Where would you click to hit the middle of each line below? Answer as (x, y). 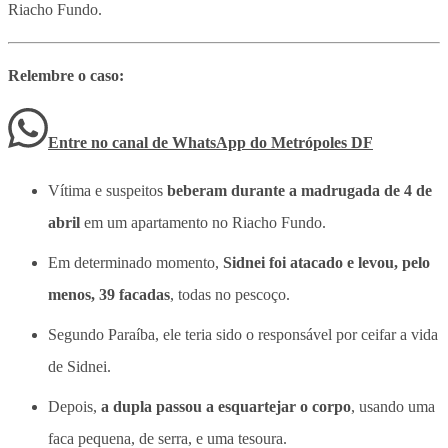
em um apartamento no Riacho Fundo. (203, 222)
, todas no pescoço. (230, 294)
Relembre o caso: (66, 75)
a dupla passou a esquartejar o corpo (226, 406)
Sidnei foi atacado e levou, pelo (326, 262)
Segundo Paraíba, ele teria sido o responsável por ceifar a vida (243, 334)
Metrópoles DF (322, 142)
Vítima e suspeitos (107, 190)
